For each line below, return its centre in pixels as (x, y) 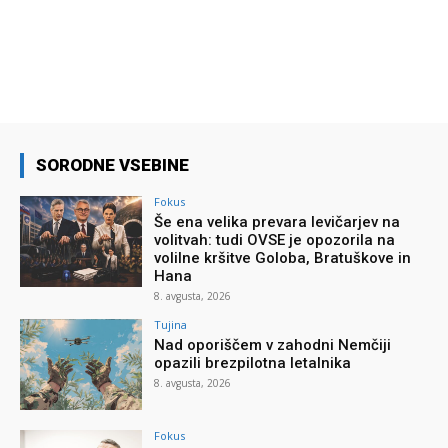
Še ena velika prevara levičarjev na (277, 221)
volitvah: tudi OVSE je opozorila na (275, 239)
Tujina (171, 324)
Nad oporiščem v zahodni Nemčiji (273, 344)
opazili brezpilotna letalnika (253, 362)
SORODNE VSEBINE (112, 164)
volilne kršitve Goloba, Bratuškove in (283, 257)
